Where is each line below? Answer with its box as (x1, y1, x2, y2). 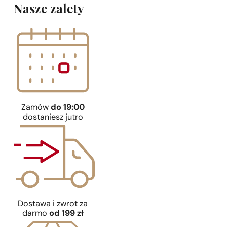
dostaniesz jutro (22, 113, 83, 122)
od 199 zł (49, 209, 84, 218)
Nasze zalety (14, 4, 85, 16)
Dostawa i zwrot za (18, 200, 88, 208)
